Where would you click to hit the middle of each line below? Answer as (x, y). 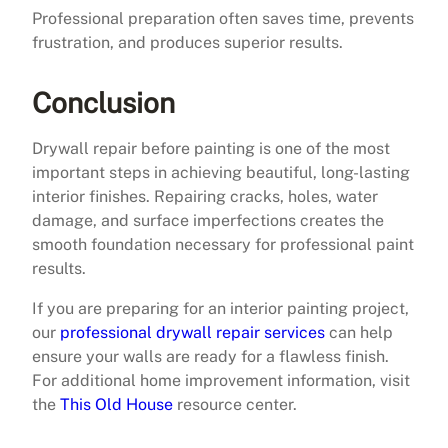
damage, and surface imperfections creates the (208, 220)
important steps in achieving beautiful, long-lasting (221, 172)
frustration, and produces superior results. (187, 42)
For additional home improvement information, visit (221, 380)
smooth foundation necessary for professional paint (223, 244)
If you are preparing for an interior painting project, (220, 308)
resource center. (235, 404)
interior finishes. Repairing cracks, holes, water (205, 196)
